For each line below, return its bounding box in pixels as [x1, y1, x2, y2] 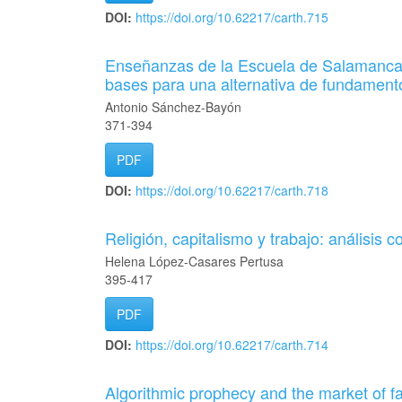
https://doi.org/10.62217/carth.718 [135, 181, 328, 199]
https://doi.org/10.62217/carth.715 [135, 8, 328, 26]
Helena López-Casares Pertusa [105, 252, 284, 270]
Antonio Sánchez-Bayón [105, 98, 241, 116]
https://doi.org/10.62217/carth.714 [135, 336, 328, 354]
